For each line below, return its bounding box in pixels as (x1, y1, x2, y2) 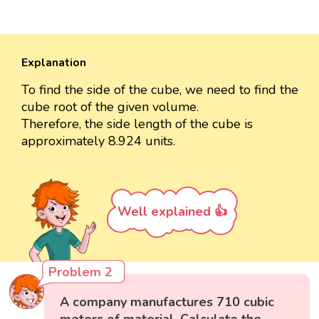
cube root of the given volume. (21, 98, 199, 115)
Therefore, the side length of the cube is (21, 115, 253, 132)
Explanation (21, 54, 86, 70)
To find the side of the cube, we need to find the (21, 80, 298, 98)
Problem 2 (48, 263, 113, 281)
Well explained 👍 (117, 202, 227, 220)
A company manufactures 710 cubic (60, 293, 275, 310)
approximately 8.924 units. (21, 132, 175, 150)
